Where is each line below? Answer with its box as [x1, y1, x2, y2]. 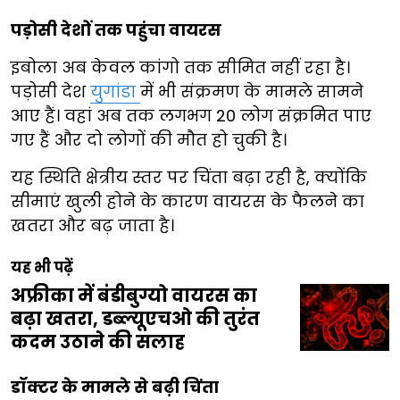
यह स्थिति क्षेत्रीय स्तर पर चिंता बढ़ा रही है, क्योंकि [11, 166, 367, 189]
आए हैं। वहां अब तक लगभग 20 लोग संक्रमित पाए [11, 104, 371, 128]
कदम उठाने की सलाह [11, 329, 185, 355]
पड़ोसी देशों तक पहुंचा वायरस [11, 19, 221, 42]
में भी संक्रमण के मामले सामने [140, 80, 363, 104]
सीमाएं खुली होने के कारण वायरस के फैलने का [11, 190, 364, 213]
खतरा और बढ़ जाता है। [11, 214, 174, 237]
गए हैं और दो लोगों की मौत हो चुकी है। [11, 129, 287, 152]
